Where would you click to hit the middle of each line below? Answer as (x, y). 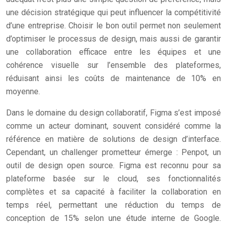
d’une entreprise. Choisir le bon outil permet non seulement (113, 26)
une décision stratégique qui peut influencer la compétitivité (113, 12)
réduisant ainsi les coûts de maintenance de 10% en (113, 78)
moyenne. (23, 91)
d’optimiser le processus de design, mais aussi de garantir (113, 39)
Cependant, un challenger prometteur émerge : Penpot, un (113, 152)
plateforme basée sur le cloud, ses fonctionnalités (113, 179)
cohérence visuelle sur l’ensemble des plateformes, (113, 65)
